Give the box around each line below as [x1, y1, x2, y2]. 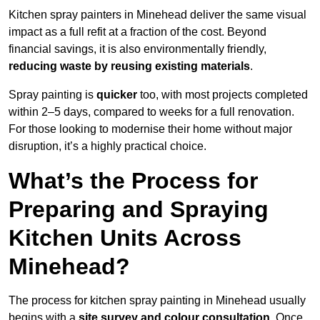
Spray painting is [9, 89, 96, 101]
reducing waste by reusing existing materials [9, 60, 250, 73]
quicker [96, 89, 137, 101]
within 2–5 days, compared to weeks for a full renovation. [9, 106, 294, 119]
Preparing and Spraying [9, 196, 269, 223]
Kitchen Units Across [9, 225, 241, 251]
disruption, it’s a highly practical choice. [9, 140, 206, 153]
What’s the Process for [9, 168, 258, 194]
